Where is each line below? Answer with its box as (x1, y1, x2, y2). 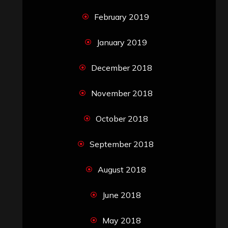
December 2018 (91, 62, 152, 73)
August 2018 (97, 164, 146, 175)
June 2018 (102, 189, 141, 200)
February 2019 (94, 11, 149, 22)
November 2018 (91, 88, 153, 98)
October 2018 (95, 113, 148, 124)
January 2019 (96, 37, 147, 47)
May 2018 (102, 215, 141, 225)
